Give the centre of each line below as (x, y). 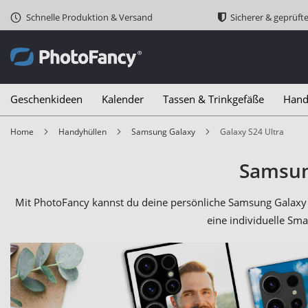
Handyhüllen (86, 132)
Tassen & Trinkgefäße (213, 99)
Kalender (123, 99)
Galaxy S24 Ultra (255, 132)
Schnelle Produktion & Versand (89, 17)
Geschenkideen (46, 99)
